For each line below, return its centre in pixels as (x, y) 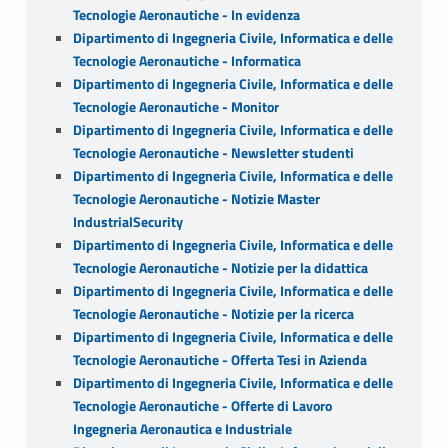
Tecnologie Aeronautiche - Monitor (175, 106)
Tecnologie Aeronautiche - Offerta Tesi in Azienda (219, 359)
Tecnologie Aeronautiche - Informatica (186, 60)
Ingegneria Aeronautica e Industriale (182, 428)
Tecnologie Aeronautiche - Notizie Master (196, 198)
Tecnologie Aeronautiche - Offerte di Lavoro (202, 405)
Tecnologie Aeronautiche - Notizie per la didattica (220, 267)
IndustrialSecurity (127, 221)
